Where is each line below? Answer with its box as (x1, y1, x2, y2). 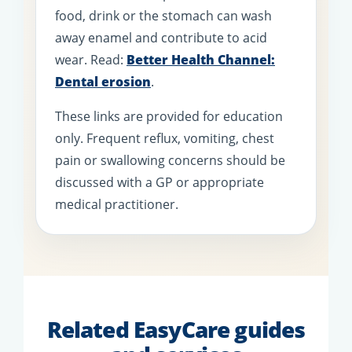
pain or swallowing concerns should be (55, 151, 285, 169)
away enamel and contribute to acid (55, 28, 267, 46)
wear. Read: (55, 50, 126, 68)
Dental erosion (55, 72, 151, 90)
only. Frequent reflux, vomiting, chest (55, 129, 274, 147)
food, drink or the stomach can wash (55, 6, 272, 24)
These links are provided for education (55, 107, 283, 125)
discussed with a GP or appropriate (55, 173, 264, 191)
